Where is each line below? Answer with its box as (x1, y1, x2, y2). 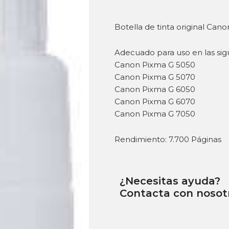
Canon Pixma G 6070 (114, 97, 195, 107)
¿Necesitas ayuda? (120, 174, 220, 187)
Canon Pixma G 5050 (114, 60, 195, 70)
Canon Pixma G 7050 (114, 109, 195, 119)
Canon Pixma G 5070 (114, 72, 195, 82)
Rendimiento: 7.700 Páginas (114, 134, 221, 145)
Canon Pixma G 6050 (114, 84, 195, 95)
